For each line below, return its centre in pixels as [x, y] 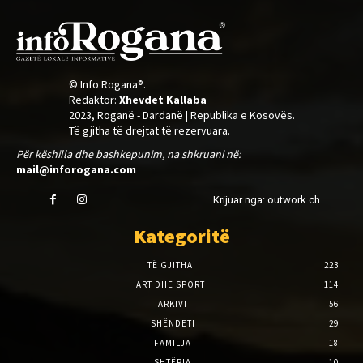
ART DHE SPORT [170, 284]
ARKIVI [173, 303]
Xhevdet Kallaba [162, 99]
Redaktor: [94, 99]
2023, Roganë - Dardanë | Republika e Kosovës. [181, 115]
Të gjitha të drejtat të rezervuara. [149, 130]
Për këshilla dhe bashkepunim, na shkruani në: [128, 154]
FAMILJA [173, 342]
